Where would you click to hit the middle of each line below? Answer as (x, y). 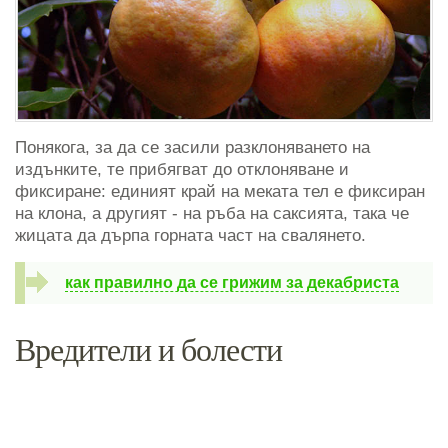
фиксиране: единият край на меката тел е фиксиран (220, 192)
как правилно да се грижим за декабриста (232, 283)
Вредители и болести (148, 350)
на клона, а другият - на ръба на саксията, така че (212, 214)
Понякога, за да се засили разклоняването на (192, 148)
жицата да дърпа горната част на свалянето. (190, 236)
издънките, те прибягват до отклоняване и (182, 170)
